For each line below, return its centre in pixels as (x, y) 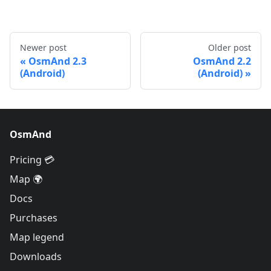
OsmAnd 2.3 (57, 61)
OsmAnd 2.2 (222, 61)
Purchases (34, 218)
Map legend (37, 237)
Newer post (43, 47)
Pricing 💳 (32, 160)
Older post (230, 47)
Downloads (36, 256)
